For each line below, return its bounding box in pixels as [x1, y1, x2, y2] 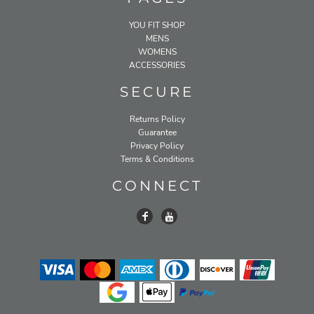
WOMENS [137, 46, 177, 57]
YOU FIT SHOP [129, 19, 185, 31]
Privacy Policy [130, 139, 184, 151]
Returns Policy [129, 113, 185, 125]
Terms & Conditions [120, 153, 194, 165]
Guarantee [137, 126, 177, 138]
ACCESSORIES [129, 59, 185, 71]
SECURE [120, 83, 194, 100]
